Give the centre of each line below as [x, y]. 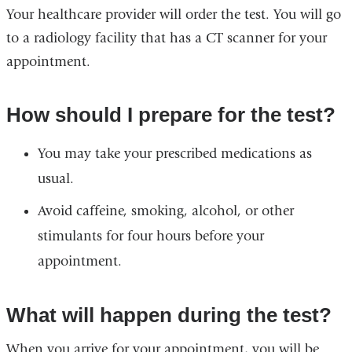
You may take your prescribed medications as [174, 154]
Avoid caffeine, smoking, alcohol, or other [165, 211]
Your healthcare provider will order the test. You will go [173, 14]
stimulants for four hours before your [150, 236]
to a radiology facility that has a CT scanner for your [166, 38]
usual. [55, 179]
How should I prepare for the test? [170, 115]
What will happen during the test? [169, 315]
